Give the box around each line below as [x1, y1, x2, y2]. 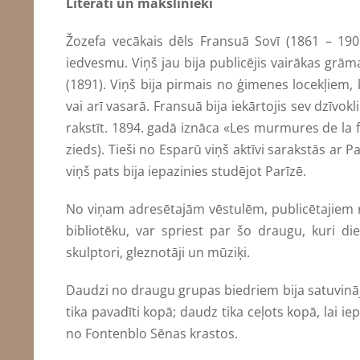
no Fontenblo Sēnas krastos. [66, 324, 238, 342]
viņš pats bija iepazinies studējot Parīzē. [66, 162, 306, 180]
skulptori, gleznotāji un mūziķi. [66, 243, 250, 261]
